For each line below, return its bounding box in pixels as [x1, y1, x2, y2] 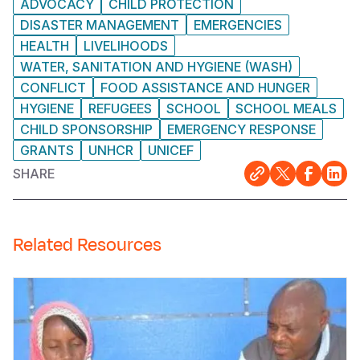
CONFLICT [20, 80, 86, 96]
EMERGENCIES [194, 17, 282, 34]
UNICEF [148, 142, 194, 159]
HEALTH [20, 38, 69, 55]
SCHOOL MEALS [235, 100, 337, 117]
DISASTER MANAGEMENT [20, 17, 179, 34]
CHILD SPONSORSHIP [20, 121, 153, 138]
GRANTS [20, 142, 74, 159]
